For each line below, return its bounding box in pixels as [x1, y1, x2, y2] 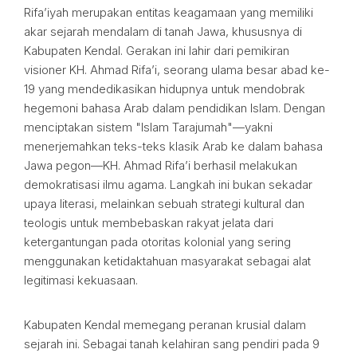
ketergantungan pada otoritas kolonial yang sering [24, 234, 291, 249]
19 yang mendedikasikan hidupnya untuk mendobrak [24, 81, 305, 96]
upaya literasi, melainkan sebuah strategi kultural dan [24, 196, 304, 211]
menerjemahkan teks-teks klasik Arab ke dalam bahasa [24, 139, 323, 154]
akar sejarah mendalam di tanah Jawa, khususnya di [24, 24, 302, 39]
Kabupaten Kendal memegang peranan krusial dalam [24, 317, 306, 332]
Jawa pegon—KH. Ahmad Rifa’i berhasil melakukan [24, 158, 297, 173]
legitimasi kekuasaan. [24, 273, 138, 288]
